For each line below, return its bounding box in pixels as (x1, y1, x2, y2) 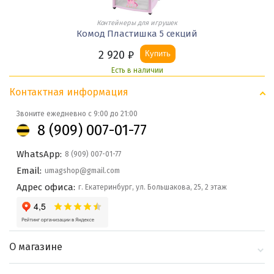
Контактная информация (9, 86, 128, 98)
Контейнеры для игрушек (96, 19, 178, 28)
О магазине (9, 241, 62, 253)
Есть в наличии (111, 66, 163, 75)
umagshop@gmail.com (45, 166, 120, 176)
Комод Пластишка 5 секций (76, 28, 198, 40)
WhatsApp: (17, 149, 62, 160)
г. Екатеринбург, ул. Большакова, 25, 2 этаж (78, 183, 227, 192)
